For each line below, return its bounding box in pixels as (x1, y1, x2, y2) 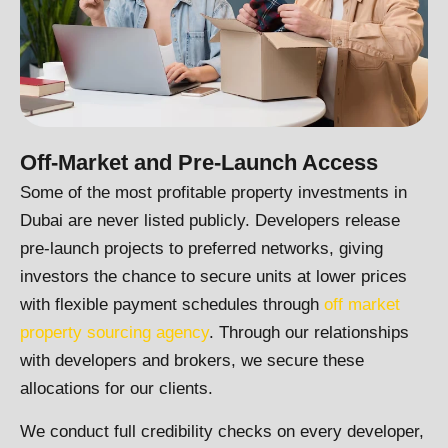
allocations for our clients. (20, 379, 213, 399)
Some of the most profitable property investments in (20, 183, 407, 203)
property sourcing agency (20, 323, 209, 343)
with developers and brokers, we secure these (20, 351, 364, 371)
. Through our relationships (209, 323, 409, 343)
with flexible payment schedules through (20, 295, 324, 315)
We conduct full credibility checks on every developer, (20, 421, 424, 441)
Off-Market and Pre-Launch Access (20, 150, 378, 176)
